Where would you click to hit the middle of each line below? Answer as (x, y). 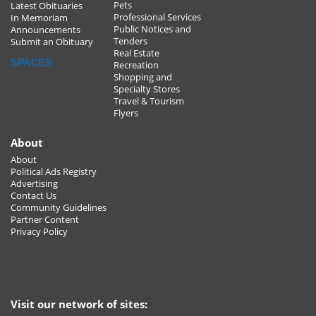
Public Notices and (152, 30)
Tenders (130, 42)
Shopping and (143, 78)
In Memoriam (39, 18)
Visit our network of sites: (79, 304)
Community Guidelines (59, 208)
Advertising (34, 184)
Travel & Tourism (149, 102)
